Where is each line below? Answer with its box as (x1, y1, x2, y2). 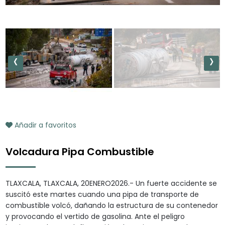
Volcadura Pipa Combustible (5, 145, 154, 159)
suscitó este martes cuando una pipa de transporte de (5, 189, 199, 200)
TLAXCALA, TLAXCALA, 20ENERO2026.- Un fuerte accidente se (5, 178, 217, 189)
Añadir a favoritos (12, 120, 76, 131)
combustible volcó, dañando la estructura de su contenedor (5, 200, 218, 211)
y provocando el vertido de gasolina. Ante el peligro (5, 211, 185, 222)
